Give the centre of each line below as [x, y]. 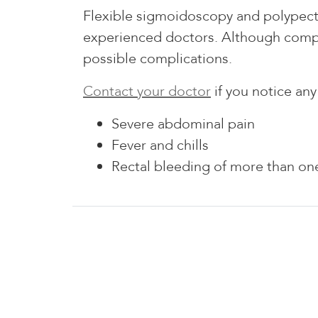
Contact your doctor [147, 91]
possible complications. [158, 58]
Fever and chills [160, 145]
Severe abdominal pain [183, 124]
